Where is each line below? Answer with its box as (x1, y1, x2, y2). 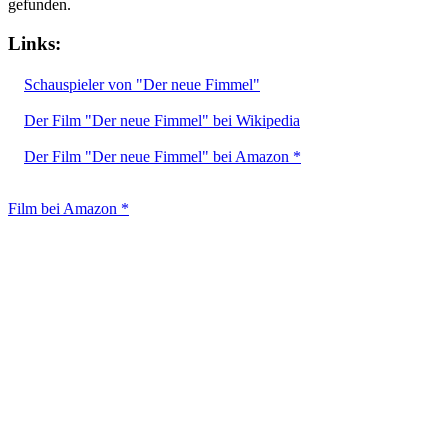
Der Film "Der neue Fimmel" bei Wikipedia (24, 111, 300, 129)
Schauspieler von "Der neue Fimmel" (24, 75, 260, 93)
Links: (8, 32, 61, 54)
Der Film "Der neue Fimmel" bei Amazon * (24, 147, 301, 165)
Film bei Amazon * (8, 199, 129, 217)
